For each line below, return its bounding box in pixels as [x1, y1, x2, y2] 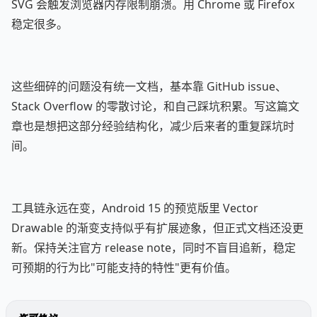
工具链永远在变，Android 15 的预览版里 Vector [11, 200, 258, 216]
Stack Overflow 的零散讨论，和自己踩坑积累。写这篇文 [11, 98, 299, 114]
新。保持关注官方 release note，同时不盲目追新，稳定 [11, 240, 296, 255]
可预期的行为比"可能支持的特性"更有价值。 [11, 260, 236, 275]
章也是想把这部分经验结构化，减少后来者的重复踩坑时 [11, 118, 294, 134]
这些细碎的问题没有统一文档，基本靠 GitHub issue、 [11, 79, 287, 94]
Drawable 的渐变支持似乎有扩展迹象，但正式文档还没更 [11, 220, 304, 236]
